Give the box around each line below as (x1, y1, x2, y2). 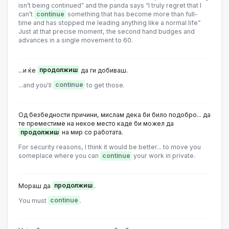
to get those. (85, 81, 125, 89)
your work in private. (132, 152, 195, 160)
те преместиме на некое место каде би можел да (18, 120, 174, 127)
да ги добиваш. (79, 66, 128, 74)
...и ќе (18, 66, 37, 74)
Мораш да (18, 181, 52, 190)
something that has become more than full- (66, 10, 198, 18)
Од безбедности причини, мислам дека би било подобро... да (18, 111, 211, 119)
